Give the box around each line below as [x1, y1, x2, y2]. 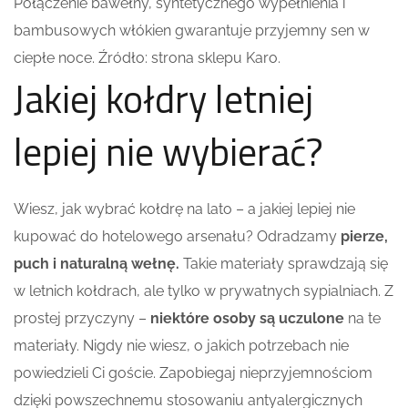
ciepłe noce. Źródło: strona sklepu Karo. [14, 48, 280, 66]
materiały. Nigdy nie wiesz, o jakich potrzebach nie [14, 336, 349, 354]
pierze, [341, 227, 388, 245]
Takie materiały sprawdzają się [183, 254, 388, 272]
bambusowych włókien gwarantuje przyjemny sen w [14, 21, 370, 39]
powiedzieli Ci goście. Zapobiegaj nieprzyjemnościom [14, 363, 372, 382]
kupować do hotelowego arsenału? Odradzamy [14, 227, 341, 245]
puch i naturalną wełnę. [14, 254, 183, 272]
